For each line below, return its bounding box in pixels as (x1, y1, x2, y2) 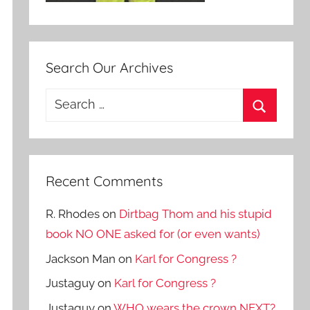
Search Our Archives (46, 58, 174, 76)
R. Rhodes (46, 206, 100, 221)
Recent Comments (46, 172, 163, 190)
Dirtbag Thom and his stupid (119, 206, 273, 221)
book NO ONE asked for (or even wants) (46, 226, 261, 241)
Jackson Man (46, 251, 116, 266)
